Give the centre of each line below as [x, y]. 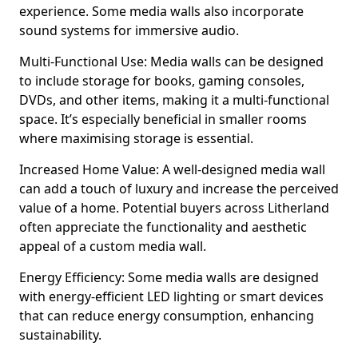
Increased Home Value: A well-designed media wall [172, 169]
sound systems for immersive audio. [129, 30]
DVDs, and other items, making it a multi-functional [174, 100]
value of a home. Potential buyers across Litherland [174, 208]
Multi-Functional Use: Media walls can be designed [171, 62]
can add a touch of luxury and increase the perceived [179, 189]
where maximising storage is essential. [136, 138]
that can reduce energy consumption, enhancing [167, 316]
